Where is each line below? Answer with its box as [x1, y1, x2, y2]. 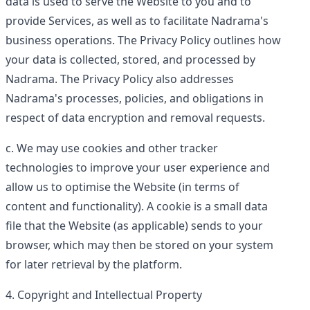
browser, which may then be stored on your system [6, 237, 273, 253]
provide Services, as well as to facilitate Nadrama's [6, 13, 268, 28]
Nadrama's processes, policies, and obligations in [6, 91, 264, 106]
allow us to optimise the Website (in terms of [6, 179, 239, 194]
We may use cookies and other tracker [17, 140, 218, 156]
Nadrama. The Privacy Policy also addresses [6, 71, 234, 86]
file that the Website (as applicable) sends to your [6, 218, 263, 233]
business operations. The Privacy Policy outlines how [6, 33, 281, 48]
